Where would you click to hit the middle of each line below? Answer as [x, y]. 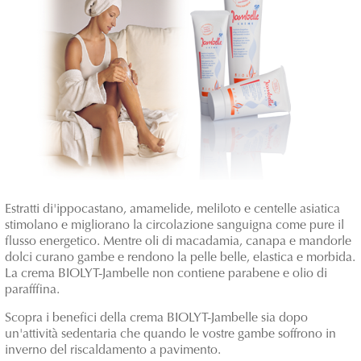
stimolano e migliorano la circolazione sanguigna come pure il [174, 226]
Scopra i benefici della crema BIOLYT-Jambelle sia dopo [156, 319]
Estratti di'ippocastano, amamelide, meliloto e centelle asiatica [172, 210]
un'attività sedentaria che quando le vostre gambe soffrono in [170, 335]
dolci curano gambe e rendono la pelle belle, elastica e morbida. [180, 258]
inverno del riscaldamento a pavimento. [113, 351]
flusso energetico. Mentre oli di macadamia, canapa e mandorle [178, 242]
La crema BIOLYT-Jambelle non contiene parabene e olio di [166, 274]
